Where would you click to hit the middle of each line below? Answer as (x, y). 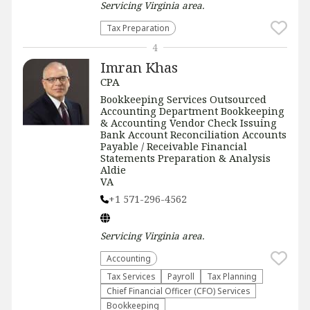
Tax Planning (232, 276)
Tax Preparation (138, 28)
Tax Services (131, 276)
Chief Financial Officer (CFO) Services (178, 291)
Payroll (181, 276)
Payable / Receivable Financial (174, 146)
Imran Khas (139, 67)
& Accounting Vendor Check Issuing (189, 123)
